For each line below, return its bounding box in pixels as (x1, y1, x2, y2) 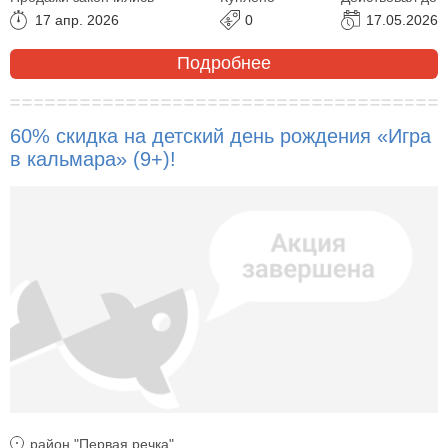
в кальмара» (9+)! (10, 147, 176, 170)
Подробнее (177, 53, 271, 74)
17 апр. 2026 (35, 11, 119, 28)
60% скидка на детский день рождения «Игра (10, 124, 431, 147)
